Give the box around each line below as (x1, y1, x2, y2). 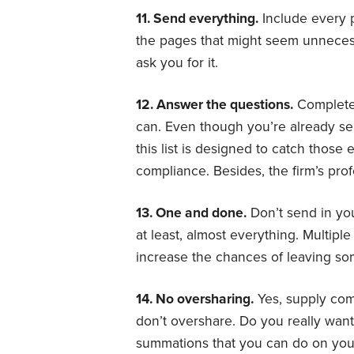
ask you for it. (136, 54, 218, 71)
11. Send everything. (136, 9, 258, 27)
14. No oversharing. (136, 290, 254, 307)
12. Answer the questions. (136, 96, 293, 113)
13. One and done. (136, 204, 247, 221)
